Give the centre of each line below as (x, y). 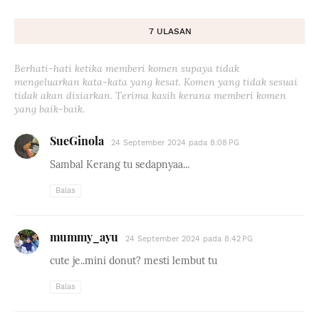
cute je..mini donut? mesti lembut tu (134, 261)
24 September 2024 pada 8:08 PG (175, 143)
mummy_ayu (84, 237)
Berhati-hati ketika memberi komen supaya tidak (127, 68)
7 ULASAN (170, 31)
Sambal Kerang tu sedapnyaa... (120, 164)
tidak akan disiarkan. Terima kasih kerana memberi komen (150, 95)
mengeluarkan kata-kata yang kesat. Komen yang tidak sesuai (156, 82)
